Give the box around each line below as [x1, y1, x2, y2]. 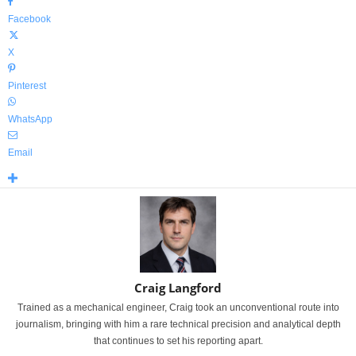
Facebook [8, 14, 51, 25]
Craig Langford [134, 280, 222, 296]
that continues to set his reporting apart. [93, 335, 263, 347]
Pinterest [8, 80, 46, 92]
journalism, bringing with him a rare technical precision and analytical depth [15, 319, 341, 331]
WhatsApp [8, 114, 52, 126]
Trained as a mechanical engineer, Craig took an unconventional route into [17, 302, 339, 314]
